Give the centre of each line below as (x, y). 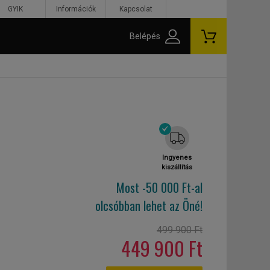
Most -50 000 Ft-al (159, 187)
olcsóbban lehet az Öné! (149, 206)
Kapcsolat (136, 9)
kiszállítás (177, 167)
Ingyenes (177, 158)
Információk (76, 9)
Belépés (145, 36)
